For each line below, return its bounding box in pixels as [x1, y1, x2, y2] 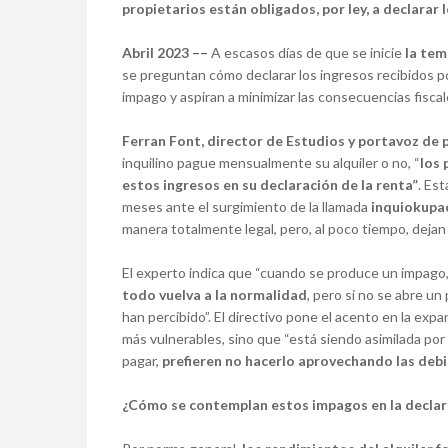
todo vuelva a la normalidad [122, 286, 307, 304]
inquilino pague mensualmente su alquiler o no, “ [122, 154, 420, 172]
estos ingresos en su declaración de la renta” [122, 176, 418, 194]
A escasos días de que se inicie [211, 44, 405, 62]
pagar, [122, 352, 162, 370]
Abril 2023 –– [122, 44, 208, 62]
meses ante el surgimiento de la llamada [122, 198, 371, 216]
